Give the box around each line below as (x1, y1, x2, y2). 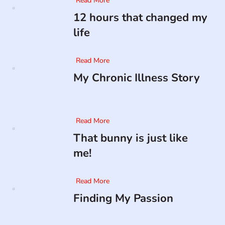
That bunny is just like (73, 131, 188, 146)
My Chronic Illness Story (73, 70, 200, 86)
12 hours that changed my (73, 10, 207, 26)
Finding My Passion (73, 191, 173, 206)
